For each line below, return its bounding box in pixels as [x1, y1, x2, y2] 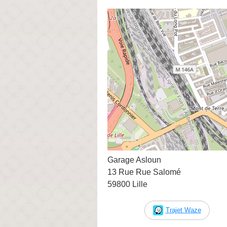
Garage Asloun [107, 155, 161, 164]
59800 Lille [107, 179, 147, 188]
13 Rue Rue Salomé [107, 167, 181, 176]
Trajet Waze [165, 206, 201, 214]
